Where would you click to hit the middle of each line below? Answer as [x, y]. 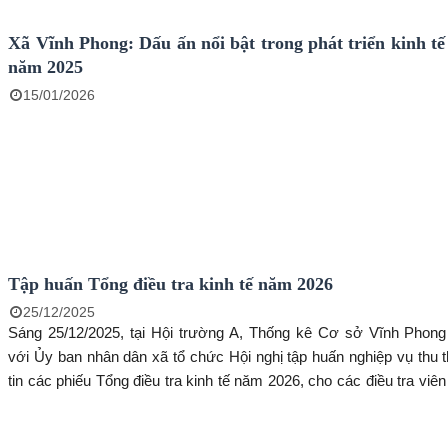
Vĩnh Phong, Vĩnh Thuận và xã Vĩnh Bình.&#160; [167, 405]
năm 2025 [46, 67]
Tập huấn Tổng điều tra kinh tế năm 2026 [171, 284]
